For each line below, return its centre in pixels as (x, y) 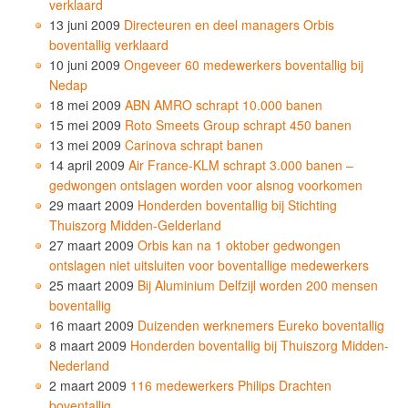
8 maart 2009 (88, 345)
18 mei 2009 (85, 104)
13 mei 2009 (85, 144)
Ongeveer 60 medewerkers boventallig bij (244, 64)
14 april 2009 (87, 164)
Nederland (79, 365)
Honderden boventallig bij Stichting (237, 204)
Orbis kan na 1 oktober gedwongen (239, 245)
